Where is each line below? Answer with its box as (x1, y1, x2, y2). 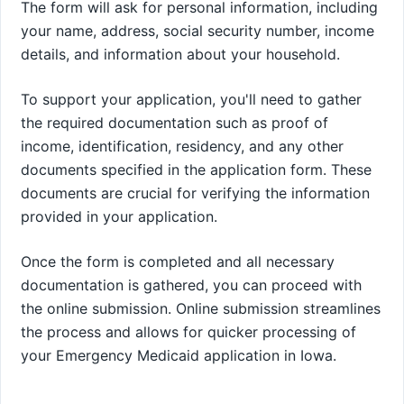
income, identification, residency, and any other (21, 136, 344, 155)
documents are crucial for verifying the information (21, 183, 370, 202)
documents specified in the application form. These (21, 160, 372, 179)
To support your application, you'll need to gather (21, 89, 362, 108)
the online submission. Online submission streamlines (21, 298, 381, 317)
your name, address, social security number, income (21, 21, 374, 40)
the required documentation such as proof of (21, 113, 328, 132)
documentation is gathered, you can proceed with (21, 275, 362, 294)
